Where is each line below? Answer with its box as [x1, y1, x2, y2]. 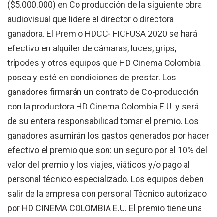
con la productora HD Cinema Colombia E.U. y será [7, 101, 199, 111]
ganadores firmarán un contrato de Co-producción [7, 86, 199, 97]
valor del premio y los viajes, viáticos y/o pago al [7, 159, 190, 170]
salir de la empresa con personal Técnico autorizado [7, 188, 207, 199]
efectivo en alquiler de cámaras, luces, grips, [7, 43, 176, 53]
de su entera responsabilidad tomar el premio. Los [7, 115, 199, 126]
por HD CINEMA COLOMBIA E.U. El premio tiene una [7, 202, 202, 213]
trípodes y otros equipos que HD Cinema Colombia [7, 57, 201, 68]
